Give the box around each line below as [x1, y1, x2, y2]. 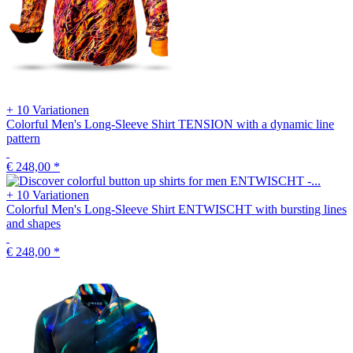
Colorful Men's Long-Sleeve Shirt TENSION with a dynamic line [6, 117, 334, 131]
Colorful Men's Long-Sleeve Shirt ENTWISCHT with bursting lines [6, 202, 347, 216]
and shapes [6, 216, 61, 230]
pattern [6, 131, 40, 145]
